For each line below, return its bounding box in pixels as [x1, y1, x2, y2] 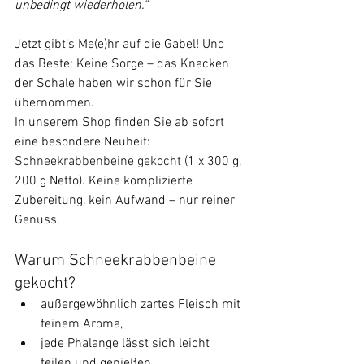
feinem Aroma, [41, 315, 123, 332]
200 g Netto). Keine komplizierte [15, 172, 196, 189]
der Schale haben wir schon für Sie [15, 75, 215, 92]
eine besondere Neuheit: [15, 133, 154, 150]
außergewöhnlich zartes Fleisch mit [41, 296, 244, 313]
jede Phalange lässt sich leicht [41, 335, 213, 352]
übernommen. [15, 94, 94, 111]
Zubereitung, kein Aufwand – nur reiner [15, 192, 238, 209]
